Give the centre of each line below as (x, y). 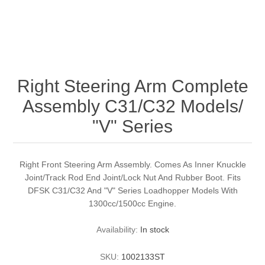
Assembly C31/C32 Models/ (132, 106)
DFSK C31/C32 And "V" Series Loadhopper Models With (132, 191)
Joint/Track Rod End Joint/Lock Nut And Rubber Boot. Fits (132, 178)
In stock (154, 230)
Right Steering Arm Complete (132, 86)
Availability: (117, 230)
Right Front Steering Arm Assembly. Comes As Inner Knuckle (132, 165)
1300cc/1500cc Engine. (132, 204)
